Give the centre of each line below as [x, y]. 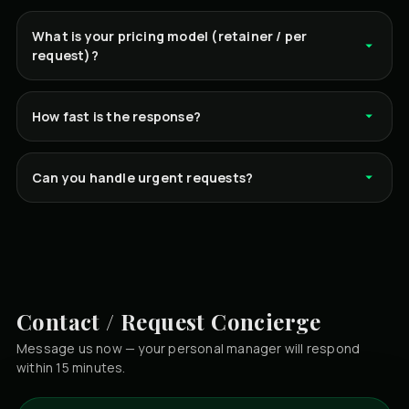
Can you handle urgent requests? [143, 177]
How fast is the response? [116, 116]
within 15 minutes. [71, 367]
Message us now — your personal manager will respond [189, 348]
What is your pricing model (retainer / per [170, 36]
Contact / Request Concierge [169, 321]
